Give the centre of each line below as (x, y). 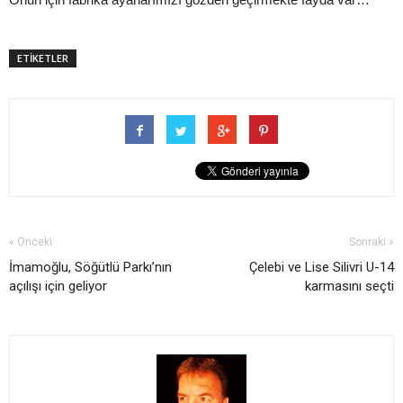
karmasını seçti (349, 286)
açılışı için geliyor (58, 286)
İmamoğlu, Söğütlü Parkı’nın (90, 267)
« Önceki (31, 242)
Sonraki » (372, 242)
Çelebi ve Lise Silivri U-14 (322, 267)
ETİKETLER (43, 58)
